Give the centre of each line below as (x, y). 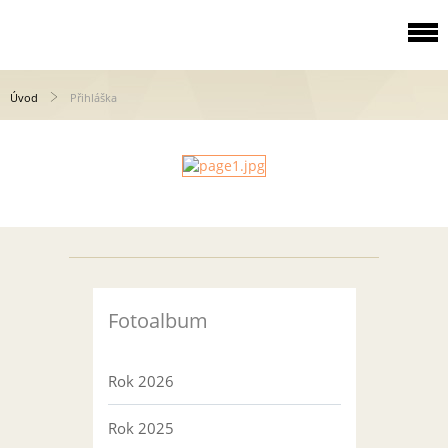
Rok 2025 (140, 428)
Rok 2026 (140, 381)
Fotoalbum (157, 320)
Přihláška (93, 97)
